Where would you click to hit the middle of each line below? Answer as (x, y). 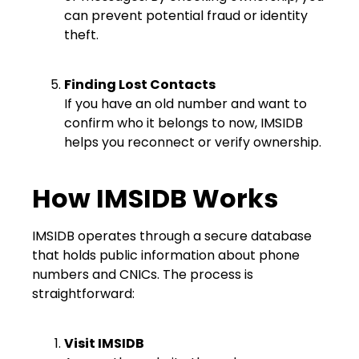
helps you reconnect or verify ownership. (193, 143)
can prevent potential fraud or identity (186, 15)
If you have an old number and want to (186, 104)
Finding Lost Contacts (140, 85)
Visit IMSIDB (104, 343)
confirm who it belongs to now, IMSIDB (184, 123)
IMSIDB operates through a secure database (172, 236)
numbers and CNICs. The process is (143, 274)
